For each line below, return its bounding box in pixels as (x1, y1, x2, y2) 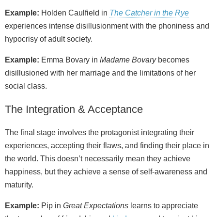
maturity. (5, 180, 33, 189)
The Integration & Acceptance (5, 103, 143, 115)
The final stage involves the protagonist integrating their (5, 128, 194, 137)
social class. (5, 81, 47, 90)
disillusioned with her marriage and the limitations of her (5, 68, 196, 77)
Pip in (39, 201, 63, 210)
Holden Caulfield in (39, 8, 109, 17)
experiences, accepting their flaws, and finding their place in (5, 141, 209, 150)
